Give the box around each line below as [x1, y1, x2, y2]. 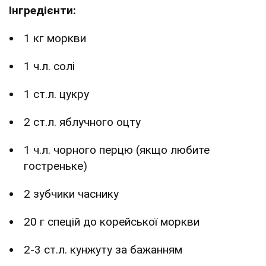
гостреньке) [24, 159, 87, 173]
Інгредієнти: [9, 3, 76, 17]
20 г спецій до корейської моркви [24, 214, 199, 229]
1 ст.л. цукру [24, 87, 89, 101]
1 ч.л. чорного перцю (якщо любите [24, 142, 210, 157]
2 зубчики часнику [24, 186, 119, 201]
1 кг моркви [24, 31, 86, 45]
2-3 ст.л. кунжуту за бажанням [24, 242, 182, 256]
